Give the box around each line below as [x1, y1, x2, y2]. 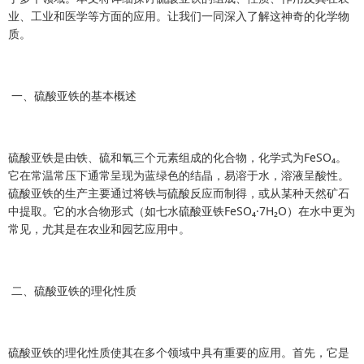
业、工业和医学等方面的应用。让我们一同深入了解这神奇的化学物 [8, 8, 349, 24]
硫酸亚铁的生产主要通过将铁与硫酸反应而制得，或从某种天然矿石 [8, 185, 349, 201]
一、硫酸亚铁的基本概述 [8, 88, 136, 103]
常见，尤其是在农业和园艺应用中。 [8, 221, 190, 236]
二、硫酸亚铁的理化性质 [8, 283, 136, 298]
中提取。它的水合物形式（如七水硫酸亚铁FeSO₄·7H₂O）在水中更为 [8, 203, 355, 219]
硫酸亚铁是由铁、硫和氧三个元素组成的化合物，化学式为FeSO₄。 [8, 149, 347, 165]
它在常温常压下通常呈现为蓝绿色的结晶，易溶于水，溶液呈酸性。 [8, 167, 349, 183]
